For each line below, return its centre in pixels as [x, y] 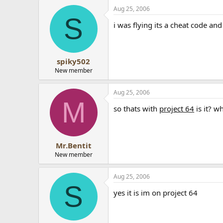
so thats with [137, 109]
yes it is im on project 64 [156, 192]
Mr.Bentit [73, 145]
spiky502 [74, 61]
